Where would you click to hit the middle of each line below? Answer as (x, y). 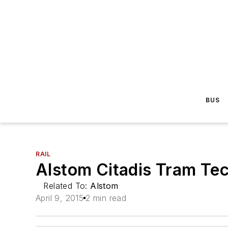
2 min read (106, 198)
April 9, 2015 (60, 198)
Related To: (67, 186)
